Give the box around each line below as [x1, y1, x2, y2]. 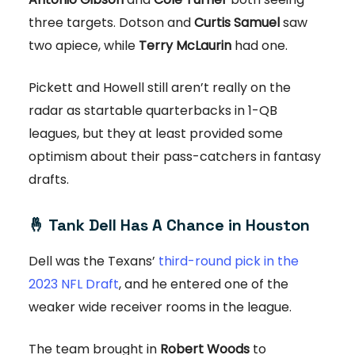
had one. [231, 36, 288, 55]
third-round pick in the [158, 252, 299, 271]
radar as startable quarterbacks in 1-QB [29, 101, 277, 120]
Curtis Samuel [194, 13, 280, 32]
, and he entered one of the [119, 275, 288, 294]
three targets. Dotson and [29, 13, 194, 32]
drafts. [29, 170, 69, 189]
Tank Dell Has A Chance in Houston [48, 215, 310, 236]
